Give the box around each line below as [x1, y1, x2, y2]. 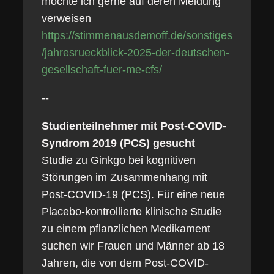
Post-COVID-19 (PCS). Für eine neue [41, 188, 225, 201]
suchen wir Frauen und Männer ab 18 [41, 240, 224, 252]
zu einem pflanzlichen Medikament [41, 223, 210, 235]
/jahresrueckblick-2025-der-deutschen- [41, 46, 229, 59]
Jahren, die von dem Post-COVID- [41, 257, 209, 269]
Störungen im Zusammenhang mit [41, 171, 207, 183]
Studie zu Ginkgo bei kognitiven [41, 154, 196, 166]
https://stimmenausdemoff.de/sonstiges [41, 29, 232, 42]
